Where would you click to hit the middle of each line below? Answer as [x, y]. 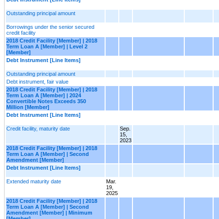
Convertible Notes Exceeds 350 [46, 101]
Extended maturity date [34, 181]
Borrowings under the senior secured [50, 27]
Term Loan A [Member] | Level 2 [47, 46]
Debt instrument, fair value [37, 81]
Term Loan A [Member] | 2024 [44, 95]
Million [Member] [28, 107]
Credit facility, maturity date [38, 128]
